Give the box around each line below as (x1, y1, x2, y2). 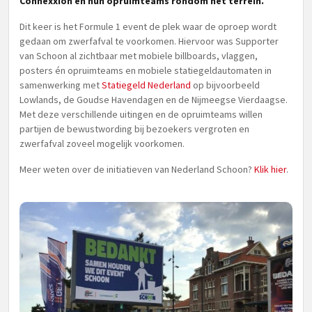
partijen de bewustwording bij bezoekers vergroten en (19, 123, 249, 135)
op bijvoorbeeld (191, 79, 260, 91)
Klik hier (254, 163, 286, 175)
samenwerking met (19, 79, 102, 91)
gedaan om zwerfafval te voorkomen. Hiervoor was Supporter (19, 35, 279, 47)
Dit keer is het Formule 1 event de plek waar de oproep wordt (19, 20, 276, 33)
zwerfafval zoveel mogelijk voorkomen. (19, 137, 185, 150)
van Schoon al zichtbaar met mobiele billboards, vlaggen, (19, 49, 258, 62)
